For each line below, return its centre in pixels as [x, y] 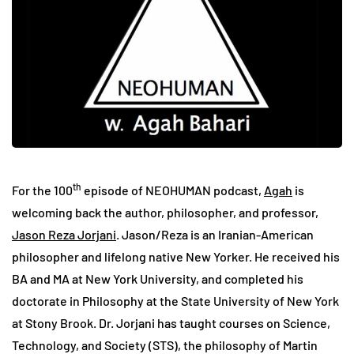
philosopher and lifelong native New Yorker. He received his [176, 257]
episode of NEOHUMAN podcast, [173, 190]
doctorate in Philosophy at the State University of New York [175, 301]
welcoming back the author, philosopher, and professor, [165, 213]
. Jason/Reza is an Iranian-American [215, 235]
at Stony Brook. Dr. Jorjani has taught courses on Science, [171, 323]
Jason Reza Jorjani [64, 235]
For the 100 [42, 190]
